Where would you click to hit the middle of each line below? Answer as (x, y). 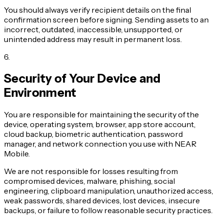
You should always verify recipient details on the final (98, 10)
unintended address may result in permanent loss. (93, 39)
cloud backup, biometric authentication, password (93, 134)
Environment (40, 92)
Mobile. (17, 153)
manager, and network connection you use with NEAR (100, 143)
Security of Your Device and (82, 78)
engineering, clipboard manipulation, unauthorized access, (109, 190)
